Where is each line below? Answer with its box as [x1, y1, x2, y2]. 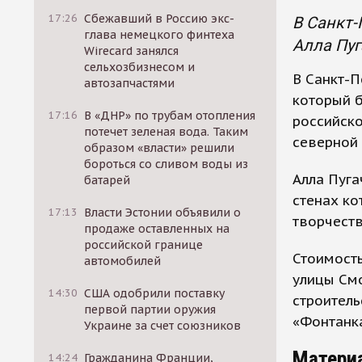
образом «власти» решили [84, 141, 235, 155]
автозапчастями [84, 76, 175, 90]
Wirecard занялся [84, 44, 179, 58]
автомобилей [84, 254, 162, 268]
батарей [84, 173, 131, 187]
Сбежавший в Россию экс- [84, 11, 235, 26]
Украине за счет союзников [84, 318, 242, 333]
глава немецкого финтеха [84, 27, 235, 42]
